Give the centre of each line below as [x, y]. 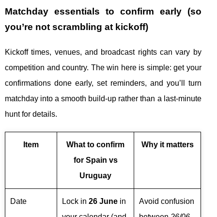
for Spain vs [95, 160]
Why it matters [167, 145]
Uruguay [95, 176]
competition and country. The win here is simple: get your [103, 68]
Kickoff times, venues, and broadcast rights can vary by [103, 52]
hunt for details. [31, 114]
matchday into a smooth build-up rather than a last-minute [103, 99]
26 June [103, 201]
